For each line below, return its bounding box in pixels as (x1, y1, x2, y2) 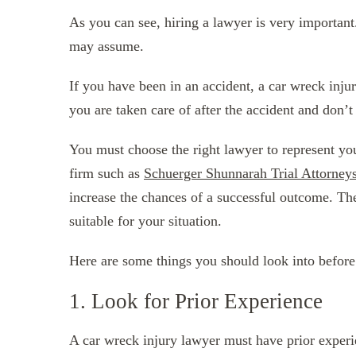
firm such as (69, 164, 144, 181)
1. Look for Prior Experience (69, 288, 323, 313)
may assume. (69, 37, 144, 54)
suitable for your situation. (69, 212, 222, 229)
